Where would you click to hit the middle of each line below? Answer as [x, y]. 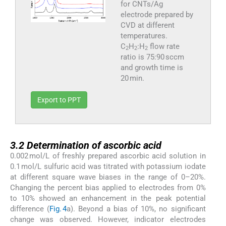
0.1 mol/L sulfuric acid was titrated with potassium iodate [108, 166]
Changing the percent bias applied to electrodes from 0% [108, 187]
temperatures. [144, 36]
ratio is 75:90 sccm [152, 57]
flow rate [163, 46]
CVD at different [147, 25]
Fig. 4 [58, 209]
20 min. [132, 78]
